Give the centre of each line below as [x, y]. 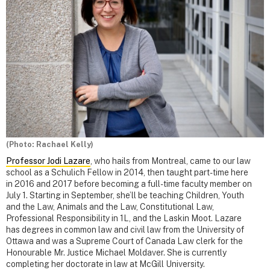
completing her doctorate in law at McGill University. [105, 264]
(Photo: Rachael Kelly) [50, 144]
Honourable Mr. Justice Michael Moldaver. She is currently [116, 252]
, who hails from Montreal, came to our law [171, 161]
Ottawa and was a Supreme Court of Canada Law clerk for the [124, 241]
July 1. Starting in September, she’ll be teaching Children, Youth [125, 195]
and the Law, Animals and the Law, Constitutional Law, [110, 206]
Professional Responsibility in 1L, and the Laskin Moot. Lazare [124, 218]
